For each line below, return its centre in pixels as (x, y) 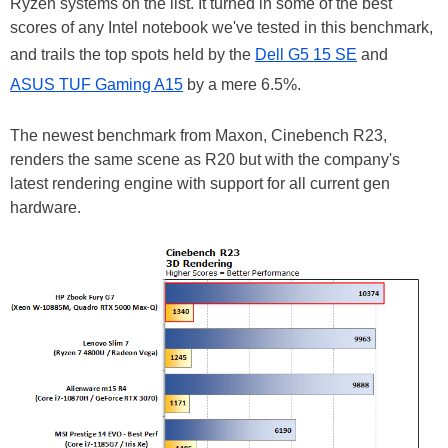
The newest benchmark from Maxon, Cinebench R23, (198, 135)
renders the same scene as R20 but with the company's (205, 159)
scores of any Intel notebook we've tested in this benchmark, (221, 27)
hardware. (47, 207)
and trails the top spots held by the (132, 54)
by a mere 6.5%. (244, 84)
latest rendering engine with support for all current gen (200, 183)
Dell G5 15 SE (306, 54)
